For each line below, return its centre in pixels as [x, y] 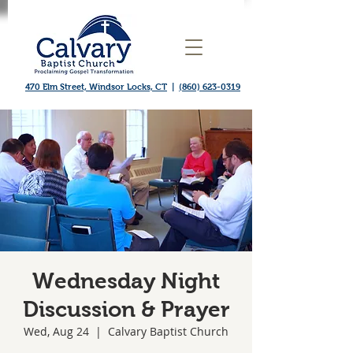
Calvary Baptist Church [168, 331]
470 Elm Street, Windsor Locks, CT [96, 87]
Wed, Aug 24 [56, 331]
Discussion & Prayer [126, 309]
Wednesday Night [126, 281]
